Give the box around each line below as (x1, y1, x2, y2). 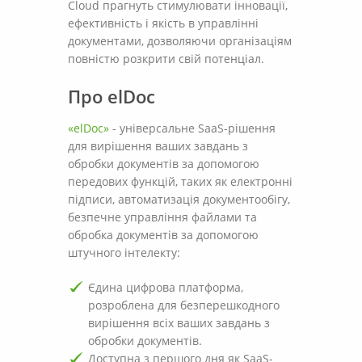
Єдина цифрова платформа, (88, 280, 243, 295)
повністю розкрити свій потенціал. (68, 51, 264, 66)
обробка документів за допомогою (68, 227, 259, 242)
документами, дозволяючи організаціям (68, 33, 292, 48)
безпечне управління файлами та (68, 209, 257, 225)
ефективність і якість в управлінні (68, 15, 259, 31)
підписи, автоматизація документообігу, (68, 192, 290, 207)
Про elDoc (68, 84, 155, 108)
